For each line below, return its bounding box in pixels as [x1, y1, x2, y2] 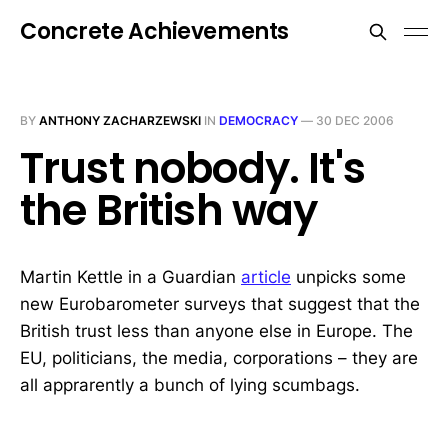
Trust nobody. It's [20, 139, 365, 198]
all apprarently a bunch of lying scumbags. [20, 375, 360, 395]
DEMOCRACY [219, 113, 298, 128]
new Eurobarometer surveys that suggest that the [20, 294, 420, 314]
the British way [20, 181, 318, 240]
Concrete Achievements [20, 16, 289, 47]
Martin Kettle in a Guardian [20, 267, 241, 287]
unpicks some [291, 267, 406, 287]
